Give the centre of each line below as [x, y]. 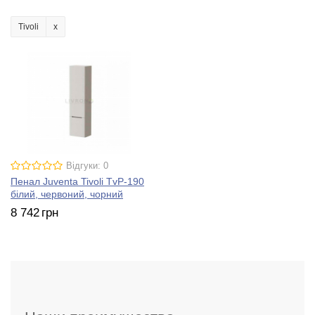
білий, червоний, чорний [67, 194]
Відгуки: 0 [87, 166]
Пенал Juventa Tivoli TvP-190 [77, 182]
